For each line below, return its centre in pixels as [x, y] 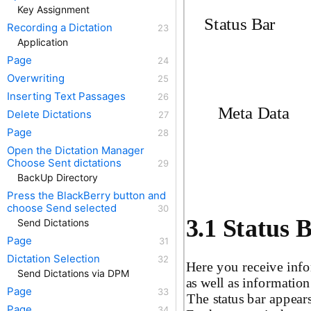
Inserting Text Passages [66, 96]
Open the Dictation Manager [76, 150]
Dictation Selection [53, 259]
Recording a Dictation [60, 27]
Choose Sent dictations [64, 163]
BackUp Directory [58, 177]
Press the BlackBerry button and [86, 195]
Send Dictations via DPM [73, 273]
